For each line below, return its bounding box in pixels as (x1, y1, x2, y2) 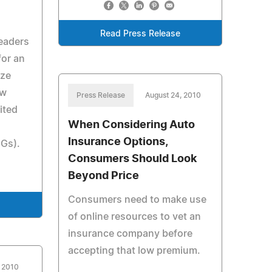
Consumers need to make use (67, 195, 206, 205)
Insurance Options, (67, 137, 168, 148)
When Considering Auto (67, 120, 195, 131)
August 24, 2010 (144, 92, 201, 99)
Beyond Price (67, 171, 139, 182)
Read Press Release (100, 30, 180, 38)
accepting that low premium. (67, 246, 200, 256)
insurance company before (67, 229, 192, 239)
